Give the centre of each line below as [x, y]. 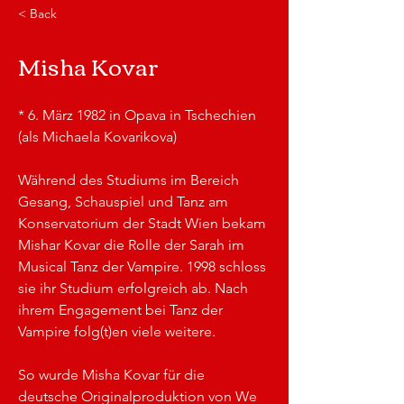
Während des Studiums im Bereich [130, 180]
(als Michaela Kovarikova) [97, 137]
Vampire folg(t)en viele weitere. [119, 331]
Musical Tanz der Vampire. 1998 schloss [144, 266]
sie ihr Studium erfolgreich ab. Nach [135, 288]
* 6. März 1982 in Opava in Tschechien [139, 115]
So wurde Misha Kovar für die [113, 375]
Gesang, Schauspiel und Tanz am [125, 202]
